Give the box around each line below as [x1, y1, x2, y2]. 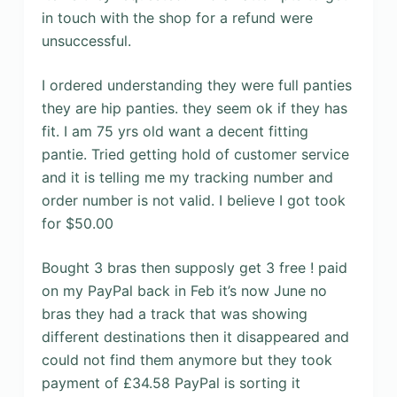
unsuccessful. [41, 31, 131, 50]
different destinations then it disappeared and [41, 327, 349, 346]
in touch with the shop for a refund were [41, 8, 313, 27]
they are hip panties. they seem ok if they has [41, 98, 347, 117]
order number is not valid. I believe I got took [41, 191, 346, 209]
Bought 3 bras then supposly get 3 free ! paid [41, 258, 347, 276]
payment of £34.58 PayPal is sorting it [41, 373, 300, 392]
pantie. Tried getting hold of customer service [41, 144, 349, 163]
